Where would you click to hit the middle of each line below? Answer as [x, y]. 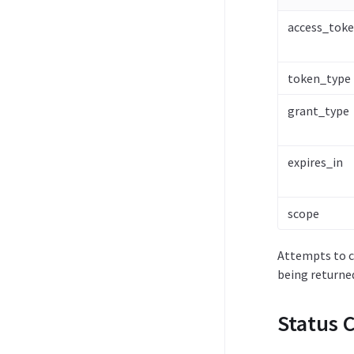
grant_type [318, 111]
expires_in [315, 162]
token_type [319, 78]
